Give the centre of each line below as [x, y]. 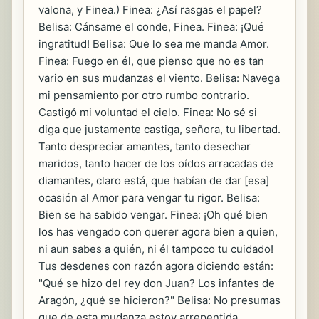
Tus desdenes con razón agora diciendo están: [156, 266]
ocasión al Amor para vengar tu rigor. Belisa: [149, 198]
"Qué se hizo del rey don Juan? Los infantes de [157, 283]
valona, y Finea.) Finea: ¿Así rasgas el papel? [150, 10]
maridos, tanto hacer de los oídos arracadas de [156, 164]
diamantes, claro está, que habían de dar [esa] [154, 181]
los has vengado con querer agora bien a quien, [158, 232]
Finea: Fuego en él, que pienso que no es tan [151, 61]
